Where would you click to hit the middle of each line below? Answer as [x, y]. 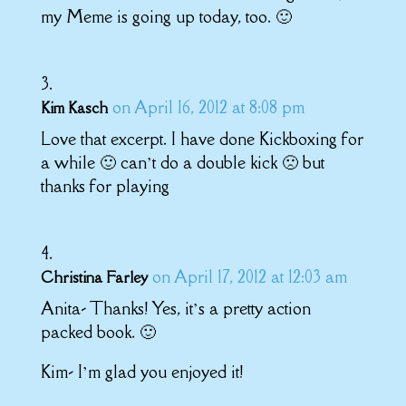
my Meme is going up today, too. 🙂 [166, 16]
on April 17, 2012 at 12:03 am [249, 276]
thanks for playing [105, 185]
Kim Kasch [74, 107]
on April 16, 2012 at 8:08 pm [208, 106]
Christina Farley [94, 277]
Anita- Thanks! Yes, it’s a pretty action [175, 308]
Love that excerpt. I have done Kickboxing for [202, 138]
